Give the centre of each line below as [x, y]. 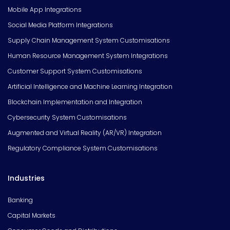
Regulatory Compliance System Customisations [83, 148]
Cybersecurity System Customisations [67, 118]
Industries [26, 178]
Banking [20, 200]
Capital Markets [32, 216]
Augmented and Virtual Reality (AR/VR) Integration [85, 133]
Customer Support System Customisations [75, 71]
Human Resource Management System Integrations [88, 56]
